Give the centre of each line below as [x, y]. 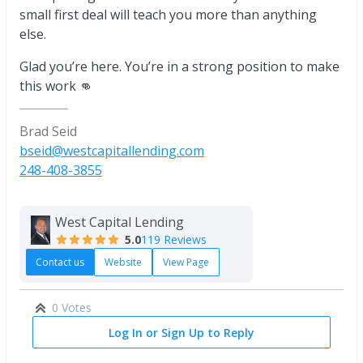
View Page [186, 262]
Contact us [60, 262]
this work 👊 [56, 86]
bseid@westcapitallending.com [112, 151]
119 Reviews [174, 240]
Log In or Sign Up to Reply [181, 332]
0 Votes [72, 307]
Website [123, 262]
